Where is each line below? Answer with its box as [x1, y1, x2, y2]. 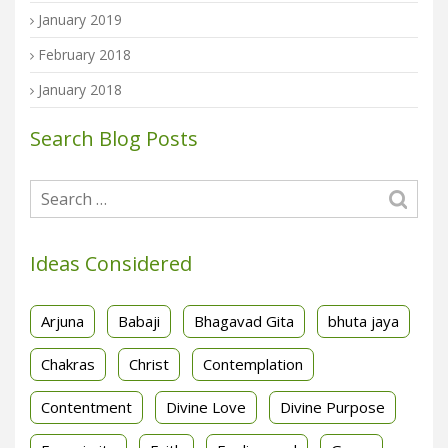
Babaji [118, 310, 160, 331]
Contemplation [203, 353, 303, 374]
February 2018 [38, 44, 131, 64]
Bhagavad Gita [194, 310, 294, 331]
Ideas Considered [30, 249, 192, 277]
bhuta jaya [328, 310, 399, 331]
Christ [129, 353, 169, 374]
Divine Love [166, 396, 246, 417]
